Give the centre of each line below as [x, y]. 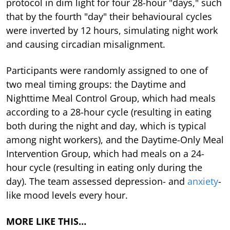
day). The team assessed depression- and [97, 181]
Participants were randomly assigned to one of [107, 70]
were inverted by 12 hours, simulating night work [112, 30]
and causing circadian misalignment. [86, 44]
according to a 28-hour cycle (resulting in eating [109, 112]
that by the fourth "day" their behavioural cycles [109, 16]
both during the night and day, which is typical [106, 126]
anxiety [203, 181]
